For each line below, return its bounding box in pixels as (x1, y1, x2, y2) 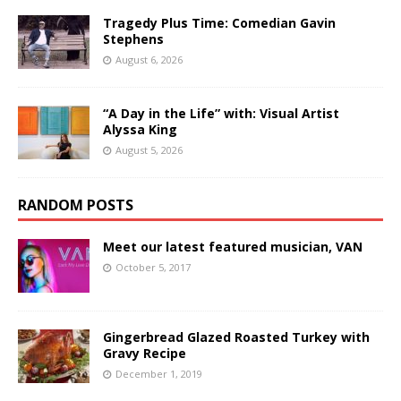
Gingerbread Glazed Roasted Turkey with (103, 328, 370, 346)
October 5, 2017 (115, 260, 191, 274)
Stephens (103, 30, 164, 47)
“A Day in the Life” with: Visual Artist (103, 104, 339, 122)
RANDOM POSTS (18, 194, 133, 215)
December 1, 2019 (115, 366, 202, 380)
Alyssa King (103, 120, 177, 138)
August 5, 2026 (115, 142, 183, 157)
